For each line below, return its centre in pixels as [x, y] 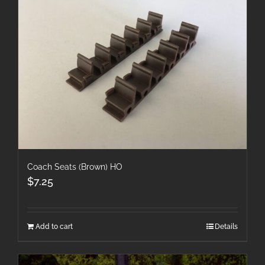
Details [226, 226]
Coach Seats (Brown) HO [75, 167]
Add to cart [54, 226]
